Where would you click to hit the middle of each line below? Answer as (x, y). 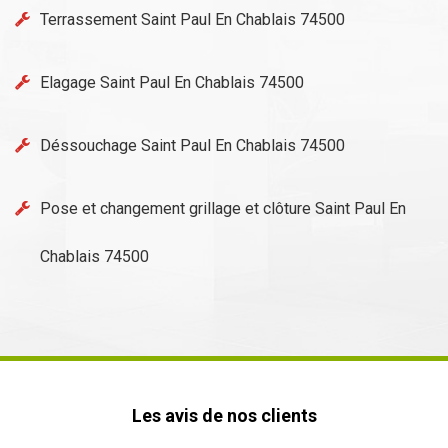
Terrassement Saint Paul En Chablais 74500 (192, 19)
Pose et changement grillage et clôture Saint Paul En (223, 208)
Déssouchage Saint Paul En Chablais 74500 (192, 145)
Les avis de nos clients (224, 415)
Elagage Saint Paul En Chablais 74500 (172, 82)
